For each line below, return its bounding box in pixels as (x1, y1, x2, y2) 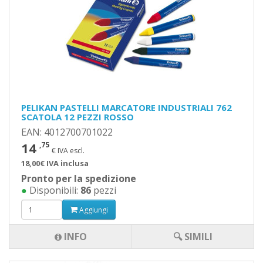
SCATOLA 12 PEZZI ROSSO (21, 111, 134, 123)
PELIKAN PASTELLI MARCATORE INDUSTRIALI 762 (21, 102, 232, 113)
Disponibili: (27, 184, 80, 197)
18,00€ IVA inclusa (21, 158, 89, 168)
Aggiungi (77, 204, 108, 215)
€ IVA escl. (52, 146, 85, 156)
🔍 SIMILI (173, 230, 213, 243)
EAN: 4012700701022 (21, 126, 113, 139)
